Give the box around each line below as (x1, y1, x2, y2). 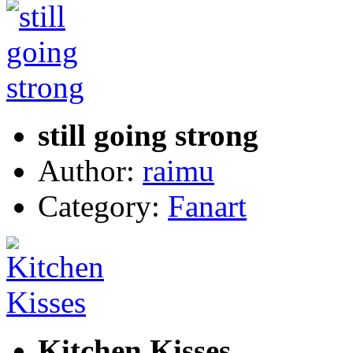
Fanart (168, 188, 247, 223)
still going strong (38, 117, 258, 152)
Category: (38, 188, 168, 223)
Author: (38, 153, 143, 188)
